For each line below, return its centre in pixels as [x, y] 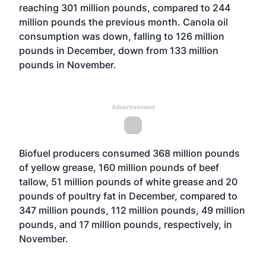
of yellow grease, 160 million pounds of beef [119, 167]
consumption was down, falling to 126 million [122, 36]
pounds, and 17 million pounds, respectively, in [126, 224]
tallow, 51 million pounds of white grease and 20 [128, 182]
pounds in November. [68, 65]
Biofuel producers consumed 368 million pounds [129, 153]
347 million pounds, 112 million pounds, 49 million [132, 210]
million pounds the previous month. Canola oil [123, 22]
